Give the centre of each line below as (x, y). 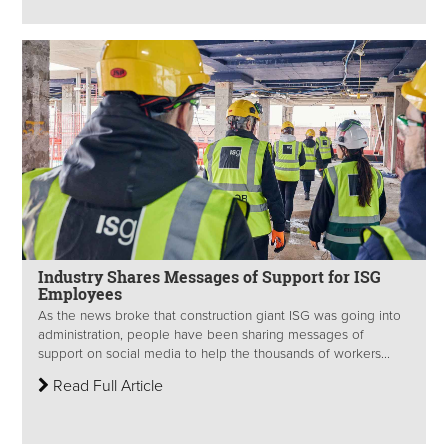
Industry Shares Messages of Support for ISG (209, 276)
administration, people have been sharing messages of (201, 335)
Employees (80, 293)
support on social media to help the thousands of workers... (214, 354)
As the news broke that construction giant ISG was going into (219, 316)
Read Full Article (106, 386)
